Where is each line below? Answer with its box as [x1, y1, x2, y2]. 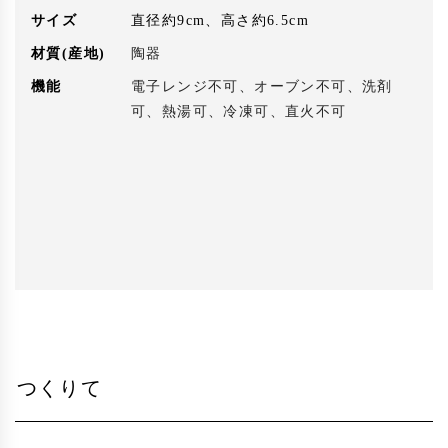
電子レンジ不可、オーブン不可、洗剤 [131, 79, 393, 95]
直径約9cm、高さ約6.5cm [131, 13, 309, 29]
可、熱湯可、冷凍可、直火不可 [131, 104, 347, 120]
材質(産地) [31, 46, 106, 62]
